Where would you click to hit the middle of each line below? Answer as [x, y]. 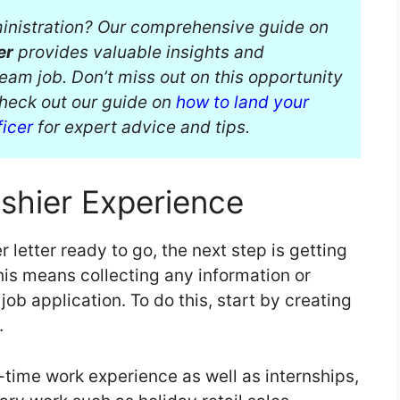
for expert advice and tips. [142, 127]
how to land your [242, 102]
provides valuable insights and [139, 52]
